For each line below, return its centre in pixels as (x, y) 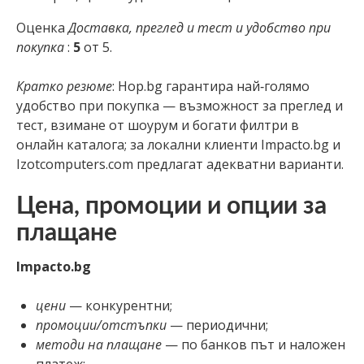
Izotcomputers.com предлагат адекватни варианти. (180, 164)
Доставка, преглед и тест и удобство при (199, 27)
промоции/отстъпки (101, 325)
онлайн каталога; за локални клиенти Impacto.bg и (178, 144)
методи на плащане (99, 344)
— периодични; (217, 325)
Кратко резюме (64, 86)
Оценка (42, 27)
